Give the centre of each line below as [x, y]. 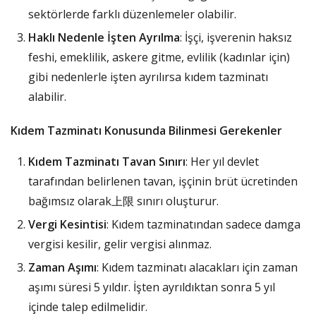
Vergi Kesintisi [67, 224]
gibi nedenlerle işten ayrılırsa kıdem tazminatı [148, 77]
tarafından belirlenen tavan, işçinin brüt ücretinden [163, 181]
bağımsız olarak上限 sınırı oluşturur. [123, 201]
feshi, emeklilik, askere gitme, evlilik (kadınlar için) [159, 57]
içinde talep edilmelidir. [88, 306]
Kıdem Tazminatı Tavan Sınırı [107, 161]
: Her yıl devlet [222, 161]
